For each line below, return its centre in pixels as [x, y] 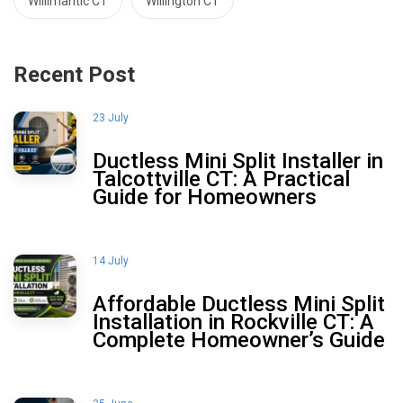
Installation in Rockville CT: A [233, 322]
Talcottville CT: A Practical [221, 179]
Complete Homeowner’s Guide [239, 340]
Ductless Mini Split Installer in [238, 161]
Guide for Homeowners [205, 197]
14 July [111, 260]
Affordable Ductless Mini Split [239, 304]
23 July [111, 117]
